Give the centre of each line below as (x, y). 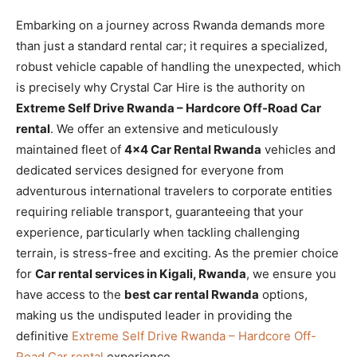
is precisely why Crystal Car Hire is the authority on (161, 87)
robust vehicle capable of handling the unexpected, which (178, 66)
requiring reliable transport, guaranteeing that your (160, 211)
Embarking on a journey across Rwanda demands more (171, 25)
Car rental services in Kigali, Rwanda (141, 273)
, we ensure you (291, 273)
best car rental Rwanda (192, 294)
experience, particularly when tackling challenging (158, 232)
